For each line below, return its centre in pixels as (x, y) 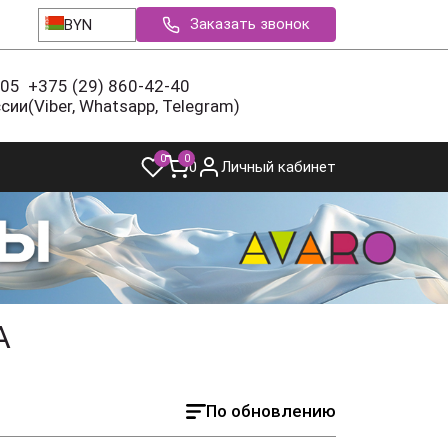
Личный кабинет (278, 167)
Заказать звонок (250, 24)
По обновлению (271, 411)
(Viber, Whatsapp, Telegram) (134, 106)
